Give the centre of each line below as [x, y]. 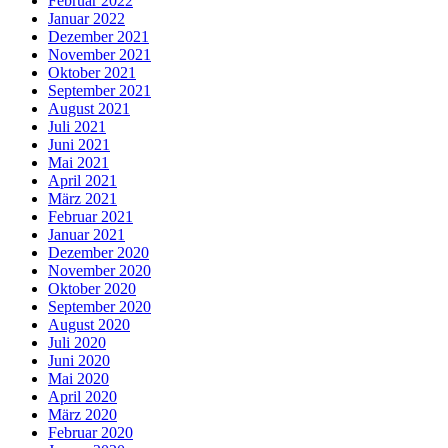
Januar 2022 [86, 19]
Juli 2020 [77, 343]
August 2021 [89, 109]
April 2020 [82, 397]
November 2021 [99, 55]
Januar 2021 [86, 235]
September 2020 [99, 307]
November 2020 [99, 271]
